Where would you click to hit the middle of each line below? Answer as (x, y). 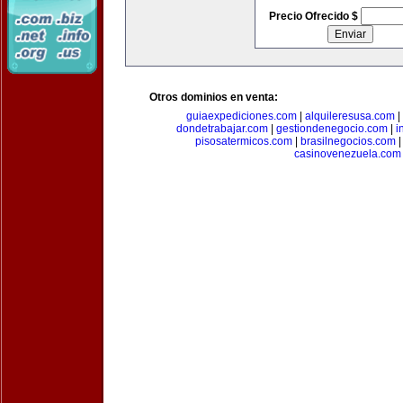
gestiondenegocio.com (331, 129)
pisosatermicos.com (244, 141)
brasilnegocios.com (348, 141)
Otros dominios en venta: (214, 97)
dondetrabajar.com (222, 129)
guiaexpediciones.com (241, 116)
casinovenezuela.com (347, 154)
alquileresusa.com (349, 116)
